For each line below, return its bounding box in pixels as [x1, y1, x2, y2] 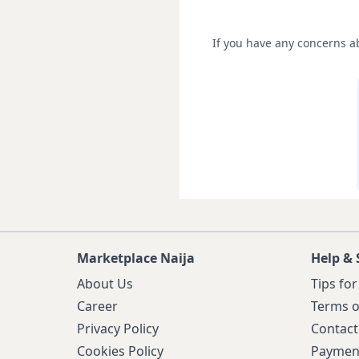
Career [77, 297, 118, 315]
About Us [77, 275, 133, 292]
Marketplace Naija [77, 249, 195, 267]
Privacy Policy [77, 320, 159, 337]
